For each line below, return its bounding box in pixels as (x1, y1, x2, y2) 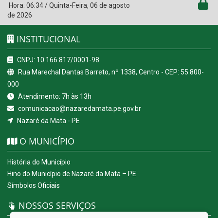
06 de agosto (90, 1, 130, 10)
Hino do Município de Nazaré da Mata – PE (7, 170, 136, 178)
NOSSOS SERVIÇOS (16, 200, 96, 212)
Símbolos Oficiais (7, 182, 60, 190)
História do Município (7, 158, 71, 166)
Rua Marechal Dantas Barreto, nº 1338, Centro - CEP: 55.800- (17, 68, 204, 76)
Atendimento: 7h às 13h (17, 92, 91, 101)
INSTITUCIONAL (14, 33, 80, 45)
